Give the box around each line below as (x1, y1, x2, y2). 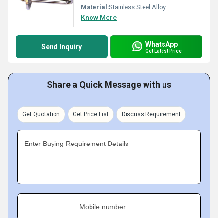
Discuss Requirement (122, 111, 181, 118)
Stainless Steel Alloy (109, 3, 166, 11)
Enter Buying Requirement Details (24, 140, 128, 147)
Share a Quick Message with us (47, 79, 171, 90)
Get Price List (73, 111, 109, 118)
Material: (81, 3, 109, 11)
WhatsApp (145, 40, 178, 48)
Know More (81, 14, 117, 21)
